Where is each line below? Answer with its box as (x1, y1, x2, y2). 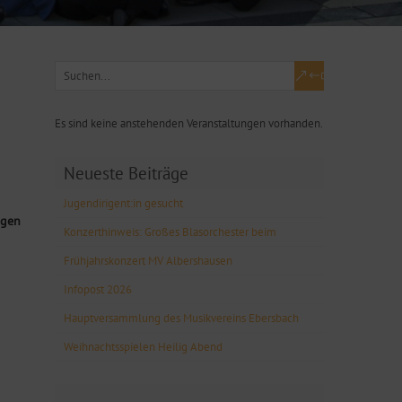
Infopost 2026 (64, 281, 132, 297)
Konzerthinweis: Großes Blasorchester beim (64, 223, 276, 240)
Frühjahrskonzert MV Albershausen (64, 252, 232, 268)
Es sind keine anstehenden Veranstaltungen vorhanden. (55, 115, 323, 131)
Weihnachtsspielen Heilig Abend (64, 338, 223, 354)
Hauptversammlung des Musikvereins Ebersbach (64, 310, 299, 326)
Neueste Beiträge (64, 162, 188, 184)
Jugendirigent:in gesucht (64, 195, 183, 211)
